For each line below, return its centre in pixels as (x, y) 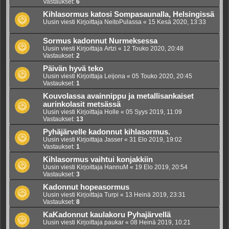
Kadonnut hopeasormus (86, 187)
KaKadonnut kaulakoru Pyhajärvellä (107, 215)
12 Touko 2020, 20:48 (153, 49)
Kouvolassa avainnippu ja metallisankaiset (118, 96)
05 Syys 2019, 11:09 (154, 112)
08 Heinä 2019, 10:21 (161, 223)
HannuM (116, 167)
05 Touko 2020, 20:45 (162, 76)
